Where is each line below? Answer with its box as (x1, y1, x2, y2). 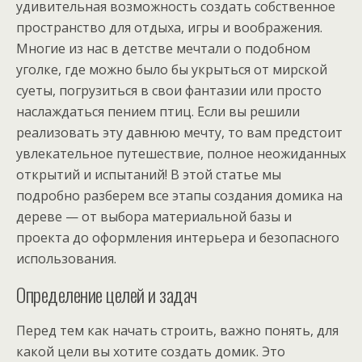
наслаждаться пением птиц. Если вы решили (16, 103, 300, 120)
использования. (16, 250, 116, 267)
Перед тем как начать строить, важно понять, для (16, 322, 339, 339)
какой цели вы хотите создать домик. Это (16, 343, 285, 360)
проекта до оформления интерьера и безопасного (16, 229, 339, 246)
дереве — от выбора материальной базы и (16, 208, 292, 225)
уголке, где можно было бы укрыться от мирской (16, 61, 327, 78)
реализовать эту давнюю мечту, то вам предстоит (16, 124, 343, 141)
